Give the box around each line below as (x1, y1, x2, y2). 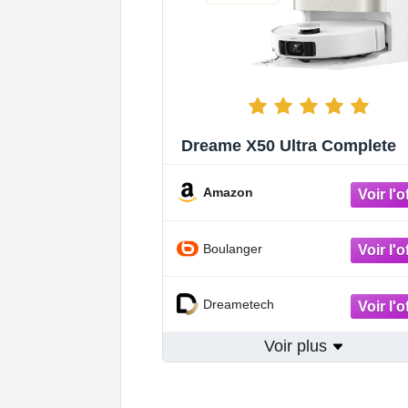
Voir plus (264, 337, 332, 356)
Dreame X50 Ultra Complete (181, 137, 396, 156)
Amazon (203, 185, 253, 200)
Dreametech (203, 296, 274, 311)
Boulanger (203, 240, 262, 256)
